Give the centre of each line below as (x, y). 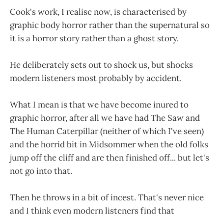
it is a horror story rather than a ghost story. (95, 38)
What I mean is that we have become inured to (99, 104)
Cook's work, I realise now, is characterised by (98, 12)
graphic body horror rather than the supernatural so (110, 25)
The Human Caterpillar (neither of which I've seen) (107, 131)
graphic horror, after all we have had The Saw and (105, 118)
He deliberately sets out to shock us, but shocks (101, 65)
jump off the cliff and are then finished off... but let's (110, 157)
